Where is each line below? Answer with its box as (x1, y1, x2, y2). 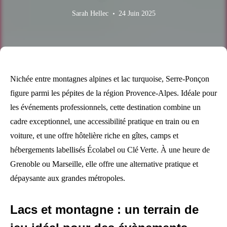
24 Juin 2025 (118, 10, 156, 17)
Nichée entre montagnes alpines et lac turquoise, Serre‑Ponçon (10, 74, 209, 83)
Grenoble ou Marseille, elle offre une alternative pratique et (10, 160, 198, 168)
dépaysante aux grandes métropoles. (10, 174, 125, 182)
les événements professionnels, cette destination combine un (10, 103, 201, 111)
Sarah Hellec (71, 10, 108, 17)
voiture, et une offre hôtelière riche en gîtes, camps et (10, 131, 178, 140)
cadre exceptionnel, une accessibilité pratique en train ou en (10, 117, 199, 126)
